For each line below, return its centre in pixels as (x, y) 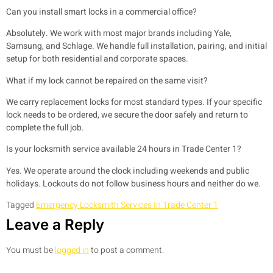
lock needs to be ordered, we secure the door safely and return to (127, 115)
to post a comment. (126, 250)
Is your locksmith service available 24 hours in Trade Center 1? (124, 149)
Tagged (21, 205)
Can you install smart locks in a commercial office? (101, 12)
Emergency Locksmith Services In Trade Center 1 (127, 205)
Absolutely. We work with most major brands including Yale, (119, 34)
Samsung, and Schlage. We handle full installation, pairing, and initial (136, 46)
